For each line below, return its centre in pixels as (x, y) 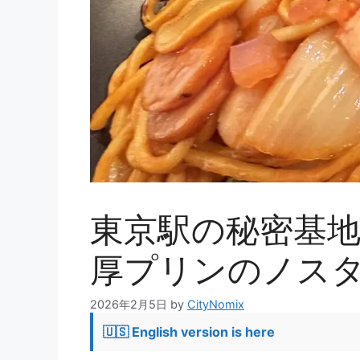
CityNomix (216, 305)
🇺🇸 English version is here (189, 332)
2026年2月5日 (129, 305)
